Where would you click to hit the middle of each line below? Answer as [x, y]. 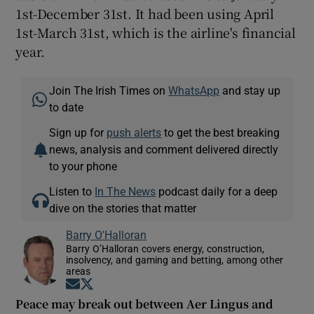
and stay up [250, 90]
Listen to [72, 191]
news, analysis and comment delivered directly [164, 149]
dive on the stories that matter [123, 208]
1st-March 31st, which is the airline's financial [156, 32]
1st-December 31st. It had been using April [145, 13]
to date [67, 107]
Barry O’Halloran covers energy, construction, [165, 248]
